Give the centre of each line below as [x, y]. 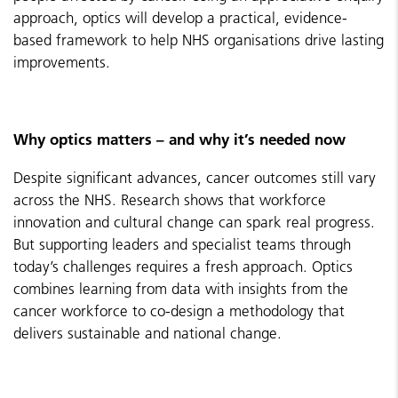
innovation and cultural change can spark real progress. [194, 222]
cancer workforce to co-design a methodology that [179, 311]
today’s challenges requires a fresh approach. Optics [183, 267]
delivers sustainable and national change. [147, 333]
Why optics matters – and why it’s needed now [179, 139]
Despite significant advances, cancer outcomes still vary [195, 178]
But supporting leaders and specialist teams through [182, 244]
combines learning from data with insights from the [181, 289]
